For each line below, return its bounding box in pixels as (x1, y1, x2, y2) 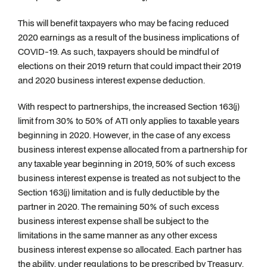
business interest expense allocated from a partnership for (18, 143, 247, 156)
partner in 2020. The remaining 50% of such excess (18, 200, 219, 213)
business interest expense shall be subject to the (18, 215, 209, 227)
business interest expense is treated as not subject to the (18, 172, 240, 184)
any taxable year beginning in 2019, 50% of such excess (18, 157, 235, 170)
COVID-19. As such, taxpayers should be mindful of (18, 45, 219, 58)
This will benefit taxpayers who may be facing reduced (18, 17, 229, 29)
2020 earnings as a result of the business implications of (18, 31, 240, 44)
